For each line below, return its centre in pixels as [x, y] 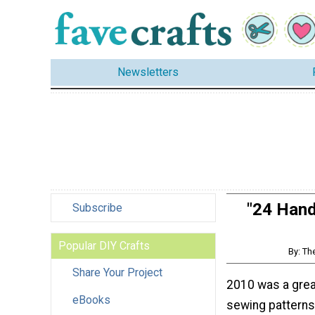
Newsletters [148, 72]
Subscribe [97, 207]
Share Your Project [117, 272]
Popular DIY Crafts [104, 245]
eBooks [91, 300]
